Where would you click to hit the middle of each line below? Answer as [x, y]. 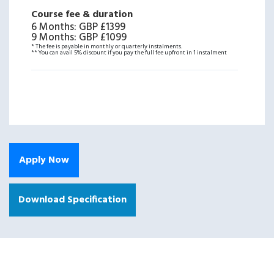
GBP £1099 [103, 37]
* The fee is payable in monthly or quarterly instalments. [107, 46]
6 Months [53, 27]
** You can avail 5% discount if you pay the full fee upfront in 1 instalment [129, 53]
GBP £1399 [102, 27]
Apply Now [44, 160]
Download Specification [72, 200]
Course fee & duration [82, 15]
